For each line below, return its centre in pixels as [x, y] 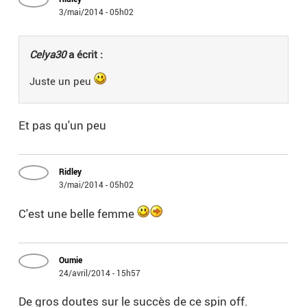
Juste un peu [62, 81]
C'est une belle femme [78, 214]
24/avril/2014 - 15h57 [100, 273]
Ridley [71, 172]
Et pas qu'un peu [63, 125]
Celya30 [48, 54]
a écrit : [85, 54]
